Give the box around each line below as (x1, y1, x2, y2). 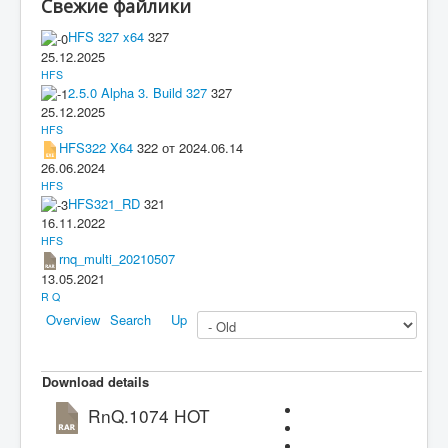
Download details (42, 371, 149, 391)
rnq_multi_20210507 (59, 249, 175, 269)
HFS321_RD (68, 193, 140, 213)
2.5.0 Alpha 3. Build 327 (68, 82, 207, 102)
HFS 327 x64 (68, 27, 144, 46)
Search (110, 309, 151, 329)
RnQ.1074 (83, 402, 174, 428)
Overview (46, 309, 100, 329)
